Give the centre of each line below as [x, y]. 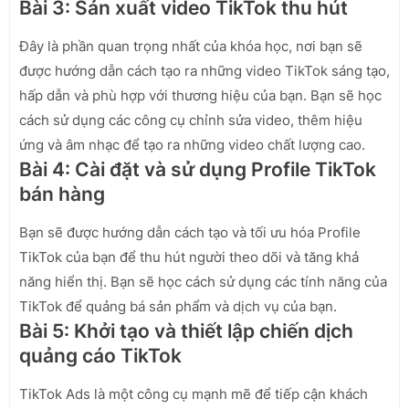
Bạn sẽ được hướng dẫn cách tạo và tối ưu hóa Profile [190, 232]
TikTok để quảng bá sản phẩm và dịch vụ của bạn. [178, 306]
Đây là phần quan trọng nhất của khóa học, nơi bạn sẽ [191, 46]
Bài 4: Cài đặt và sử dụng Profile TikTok [198, 169]
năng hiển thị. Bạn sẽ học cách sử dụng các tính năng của [203, 281]
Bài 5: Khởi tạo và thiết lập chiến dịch [186, 330]
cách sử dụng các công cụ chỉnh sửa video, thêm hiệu [191, 120]
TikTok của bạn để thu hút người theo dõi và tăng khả [189, 257]
